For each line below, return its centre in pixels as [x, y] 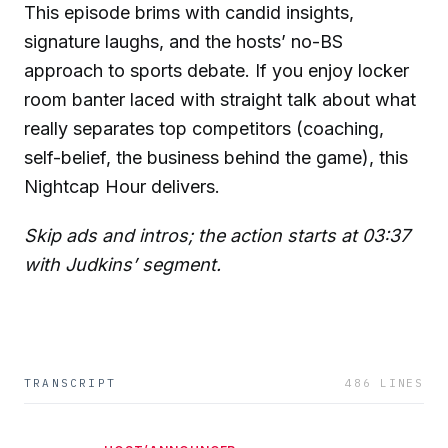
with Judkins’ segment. [122, 264]
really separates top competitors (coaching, [204, 128]
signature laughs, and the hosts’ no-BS [183, 41]
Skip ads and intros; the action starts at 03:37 [217, 235]
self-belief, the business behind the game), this [216, 157]
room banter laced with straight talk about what [220, 99]
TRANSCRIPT [70, 382]
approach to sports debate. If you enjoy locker [216, 70]
